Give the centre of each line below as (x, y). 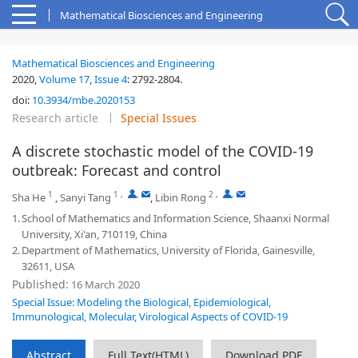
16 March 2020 (104, 284)
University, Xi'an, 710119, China (94, 234)
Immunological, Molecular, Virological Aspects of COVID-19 (150, 316)
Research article (55, 118)
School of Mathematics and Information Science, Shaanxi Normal (175, 218)
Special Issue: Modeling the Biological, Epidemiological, (141, 302)
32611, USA (48, 266)
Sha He (29, 197)
